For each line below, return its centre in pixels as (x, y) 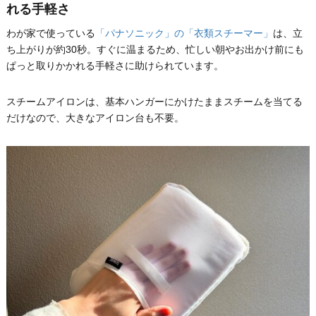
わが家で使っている (50, 34)
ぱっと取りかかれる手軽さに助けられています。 (115, 66)
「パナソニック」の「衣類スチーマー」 (184, 34)
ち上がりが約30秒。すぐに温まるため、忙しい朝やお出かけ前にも (155, 50)
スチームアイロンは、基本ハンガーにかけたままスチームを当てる (154, 102)
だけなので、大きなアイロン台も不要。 (95, 118)
